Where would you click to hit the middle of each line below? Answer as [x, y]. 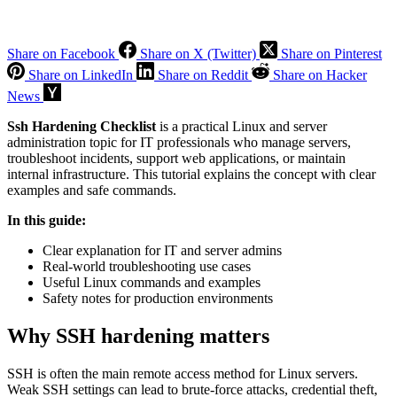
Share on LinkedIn [81, 74]
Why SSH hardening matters [138, 335]
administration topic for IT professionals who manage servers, [179, 142]
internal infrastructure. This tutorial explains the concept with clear [191, 174]
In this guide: [47, 220]
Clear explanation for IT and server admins [162, 250]
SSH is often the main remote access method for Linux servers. [183, 373]
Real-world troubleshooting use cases [147, 266]
